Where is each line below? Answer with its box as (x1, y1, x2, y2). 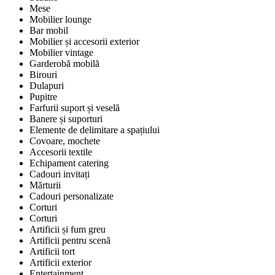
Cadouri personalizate (29, 191, 114, 202)
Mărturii (29, 180, 61, 191)
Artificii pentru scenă (29, 235, 110, 246)
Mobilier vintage (29, 47, 93, 58)
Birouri (29, 69, 57, 80)
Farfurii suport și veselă (29, 103, 120, 114)
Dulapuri (29, 80, 64, 91)
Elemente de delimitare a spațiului (29, 125, 160, 136)
